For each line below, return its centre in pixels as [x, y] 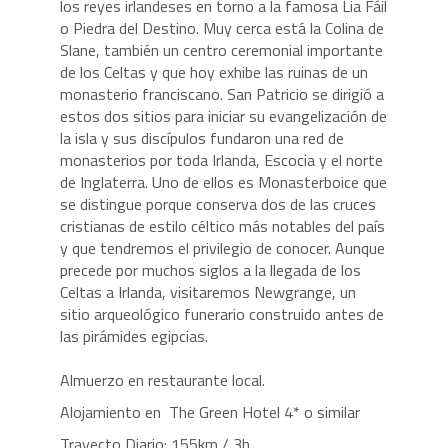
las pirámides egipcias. [133, 336]
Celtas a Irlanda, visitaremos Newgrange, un [207, 292]
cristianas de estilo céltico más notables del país [222, 226]
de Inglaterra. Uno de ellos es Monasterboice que [223, 182]
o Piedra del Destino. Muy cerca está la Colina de [221, 28]
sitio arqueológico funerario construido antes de [221, 314]
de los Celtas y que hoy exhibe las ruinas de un [213, 72]
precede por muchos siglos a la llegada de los [210, 270]
